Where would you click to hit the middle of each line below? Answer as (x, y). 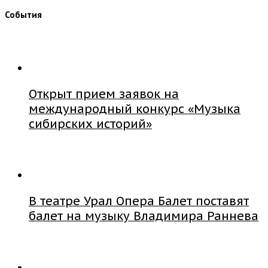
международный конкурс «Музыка (135, 108)
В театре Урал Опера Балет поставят (139, 201)
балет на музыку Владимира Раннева (144, 216)
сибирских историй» (90, 123)
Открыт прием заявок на (104, 93)
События (23, 14)
